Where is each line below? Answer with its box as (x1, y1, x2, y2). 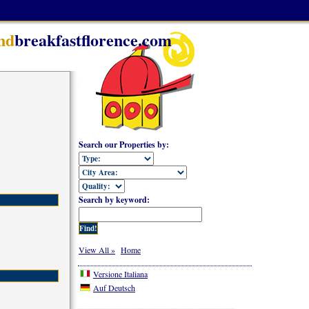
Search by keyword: (79, 194, 150, 206)
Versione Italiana (93, 268, 148, 279)
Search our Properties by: (79, 139, 169, 150)
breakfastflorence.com (14, 28, 172, 52)
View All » (79, 244, 115, 255)
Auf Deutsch (93, 282, 135, 293)
